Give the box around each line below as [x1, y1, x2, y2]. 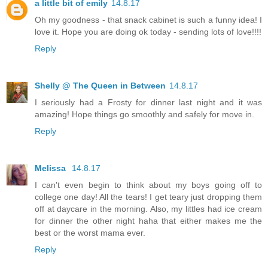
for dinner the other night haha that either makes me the [35, 215, 262, 226]
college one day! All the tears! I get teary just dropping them [35, 191, 262, 202]
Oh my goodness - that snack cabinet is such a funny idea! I [35, 14, 262, 25]
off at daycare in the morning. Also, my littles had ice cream [35, 203, 262, 214]
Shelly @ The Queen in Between [35, 80, 166, 90]
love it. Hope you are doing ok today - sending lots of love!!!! [35, 26, 261, 36]
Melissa [35, 163, 68, 173]
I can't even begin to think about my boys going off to [35, 179, 262, 190]
